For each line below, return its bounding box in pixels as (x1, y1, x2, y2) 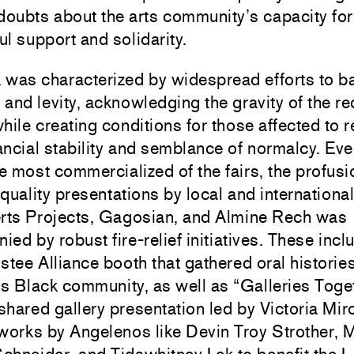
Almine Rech (215, 206, 312, 227)
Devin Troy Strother (186, 321, 335, 341)
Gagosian (98, 206, 175, 227)
